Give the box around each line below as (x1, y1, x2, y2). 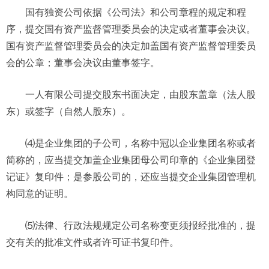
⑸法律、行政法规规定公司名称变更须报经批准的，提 (25, 220, 256, 231)
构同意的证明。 (6, 188, 73, 199)
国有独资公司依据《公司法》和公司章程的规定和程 (25, 7, 246, 17)
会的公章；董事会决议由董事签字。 (6, 57, 160, 68)
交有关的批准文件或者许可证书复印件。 (6, 237, 179, 247)
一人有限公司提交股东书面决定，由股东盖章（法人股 (25, 89, 256, 100)
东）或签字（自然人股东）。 (6, 106, 131, 116)
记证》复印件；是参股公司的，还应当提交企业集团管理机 (6, 171, 256, 182)
